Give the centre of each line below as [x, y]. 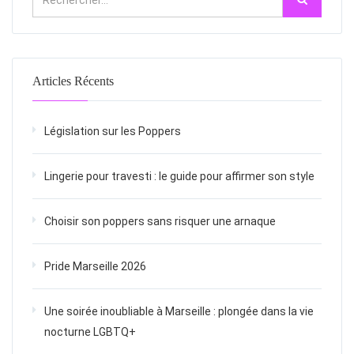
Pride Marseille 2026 [95, 266]
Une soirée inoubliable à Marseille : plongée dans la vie [179, 311]
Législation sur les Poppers [113, 131]
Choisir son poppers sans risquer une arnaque [160, 221]
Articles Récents [73, 81]
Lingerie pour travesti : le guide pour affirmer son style [179, 176]
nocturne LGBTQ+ [90, 332]
